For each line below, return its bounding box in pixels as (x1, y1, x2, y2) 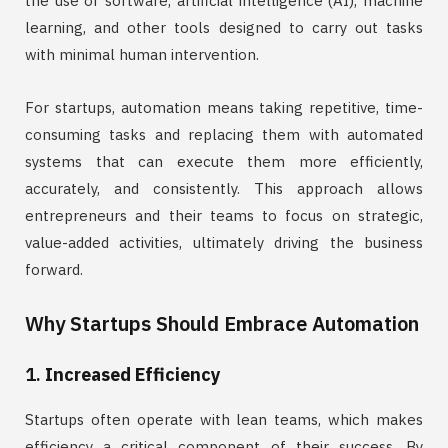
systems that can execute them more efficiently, (25, 152, 423, 172)
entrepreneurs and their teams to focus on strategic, (25, 206, 423, 226)
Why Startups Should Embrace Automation (25, 310, 419, 338)
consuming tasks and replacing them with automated (25, 125, 423, 145)
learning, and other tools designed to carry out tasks (25, 18, 423, 38)
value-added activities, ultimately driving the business (25, 233, 423, 253)
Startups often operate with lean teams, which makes (25, 410, 423, 430)
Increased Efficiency (45, 363, 221, 387)
